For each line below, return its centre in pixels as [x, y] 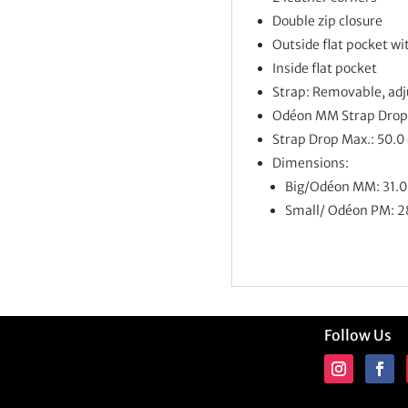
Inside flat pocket [324, 68]
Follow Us [358, 336]
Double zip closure [327, 20]
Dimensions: [310, 163]
